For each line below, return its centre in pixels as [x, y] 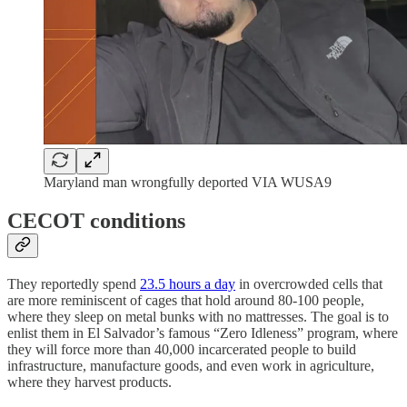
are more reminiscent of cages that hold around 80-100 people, [186, 301]
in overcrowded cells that [309, 284]
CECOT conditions [96, 221]
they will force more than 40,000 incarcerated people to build [182, 350]
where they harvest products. [89, 382]
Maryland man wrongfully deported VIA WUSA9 [188, 183]
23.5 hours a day [188, 284]
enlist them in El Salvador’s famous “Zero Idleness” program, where [203, 333]
